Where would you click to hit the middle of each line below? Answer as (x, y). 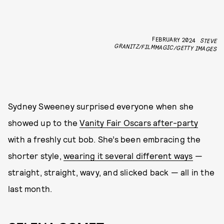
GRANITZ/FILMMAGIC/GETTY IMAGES (165, 47)
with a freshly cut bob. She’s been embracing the (104, 139)
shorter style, (36, 155)
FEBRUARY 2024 (174, 39)
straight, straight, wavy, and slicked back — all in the (111, 172)
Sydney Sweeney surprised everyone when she (101, 106)
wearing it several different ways (128, 155)
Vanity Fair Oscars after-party (139, 122)
